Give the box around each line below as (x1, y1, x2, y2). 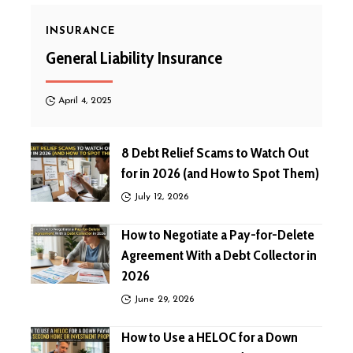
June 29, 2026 (134, 295, 195, 305)
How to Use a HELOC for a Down (121, 329, 298, 347)
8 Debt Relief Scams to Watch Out (121, 144, 309, 162)
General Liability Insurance (45, 46, 222, 69)
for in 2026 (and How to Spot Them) (121, 165, 319, 183)
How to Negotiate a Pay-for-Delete (121, 226, 314, 244)
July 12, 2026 (134, 192, 189, 203)
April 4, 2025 (58, 95, 112, 106)
